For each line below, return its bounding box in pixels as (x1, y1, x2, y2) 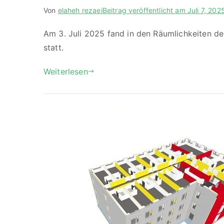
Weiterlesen (43, 66, 88, 76)
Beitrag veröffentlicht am (102, 5, 187, 14)
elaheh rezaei (57, 5, 102, 14)
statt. (43, 42, 63, 52)
